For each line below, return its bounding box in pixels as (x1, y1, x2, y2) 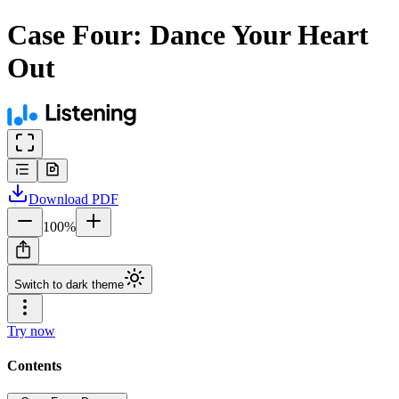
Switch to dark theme (14, 277, 124, 291)
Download (28, 191, 88, 207)
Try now (7, 322, 55, 338)
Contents (7, 358, 61, 374)
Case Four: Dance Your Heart (7, 19, 369, 52)
